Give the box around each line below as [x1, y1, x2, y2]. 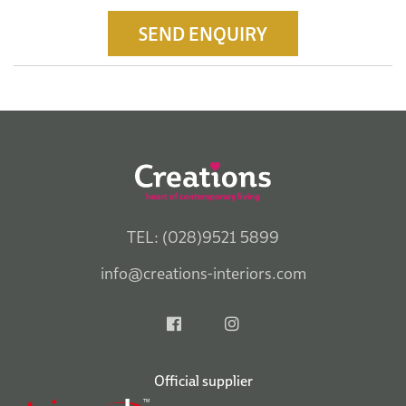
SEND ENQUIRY [139, 21, 267, 46]
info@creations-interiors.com [100, 261, 306, 285]
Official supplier [153, 370, 253, 391]
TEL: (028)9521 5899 [127, 225, 279, 248]
